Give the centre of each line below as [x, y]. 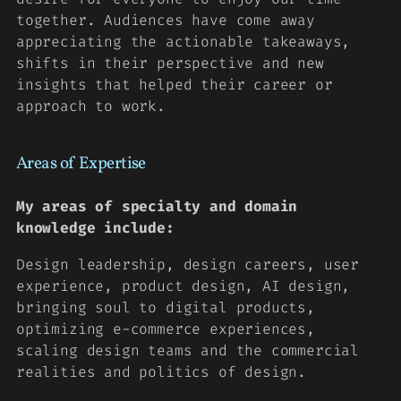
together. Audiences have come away [166, 21]
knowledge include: [95, 228]
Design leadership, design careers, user [188, 264]
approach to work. [91, 107]
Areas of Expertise [81, 163]
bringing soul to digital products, [166, 307]
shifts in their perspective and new [170, 64]
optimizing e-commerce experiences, [166, 328]
